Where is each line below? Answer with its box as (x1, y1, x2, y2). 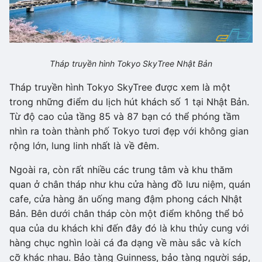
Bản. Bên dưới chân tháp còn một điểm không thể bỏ (9, 207, 244, 219)
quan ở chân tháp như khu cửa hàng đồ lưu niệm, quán (9, 178, 250, 190)
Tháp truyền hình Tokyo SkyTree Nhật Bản (50, 58, 212, 68)
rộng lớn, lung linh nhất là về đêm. (9, 139, 159, 151)
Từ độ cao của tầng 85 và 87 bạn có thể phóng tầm (9, 110, 240, 122)
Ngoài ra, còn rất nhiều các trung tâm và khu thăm (9, 163, 233, 175)
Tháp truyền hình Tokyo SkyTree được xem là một (9, 81, 230, 93)
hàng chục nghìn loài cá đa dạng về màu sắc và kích (9, 236, 241, 249)
